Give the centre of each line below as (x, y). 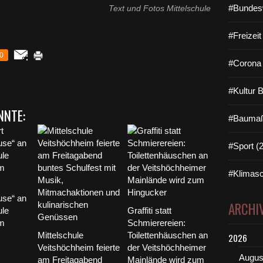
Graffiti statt (149, 210)
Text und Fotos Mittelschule (160, 8)
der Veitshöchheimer (166, 247)
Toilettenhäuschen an (167, 235)
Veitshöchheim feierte (79, 247)
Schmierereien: (156, 223)
